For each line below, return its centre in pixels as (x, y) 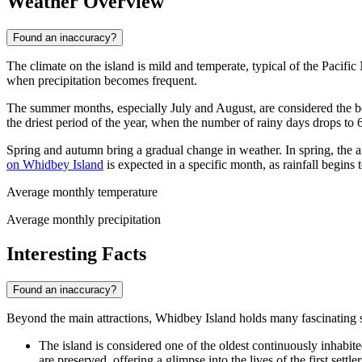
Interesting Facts (76, 253)
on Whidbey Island (55, 165)
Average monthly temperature (82, 192)
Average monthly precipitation (84, 220)
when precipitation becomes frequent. (102, 81)
